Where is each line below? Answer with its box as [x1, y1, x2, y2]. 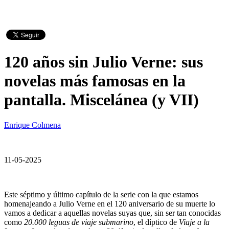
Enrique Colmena [4, 120, 61, 129]
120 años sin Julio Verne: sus [4, 53, 203, 72]
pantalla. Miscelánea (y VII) [4, 90, 199, 109]
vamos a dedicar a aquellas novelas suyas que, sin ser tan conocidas [4, 208, 221, 217]
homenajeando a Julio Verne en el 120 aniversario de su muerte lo [4, 199, 215, 208]
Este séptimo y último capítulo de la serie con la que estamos [4, 190, 198, 199]
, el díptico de [133, 217, 179, 226]
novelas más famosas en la [4, 72, 186, 90]
